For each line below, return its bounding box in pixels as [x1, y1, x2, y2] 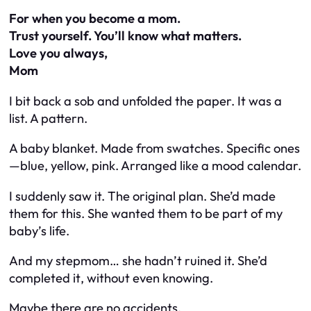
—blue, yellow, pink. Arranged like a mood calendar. [9, 158, 301, 174]
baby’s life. [9, 222, 69, 239]
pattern [41, 110, 84, 126]
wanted [111, 205, 155, 221]
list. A [9, 110, 41, 126]
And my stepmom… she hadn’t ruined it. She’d [9, 252, 267, 269]
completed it [9, 269, 81, 286]
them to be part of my [155, 205, 283, 221]
